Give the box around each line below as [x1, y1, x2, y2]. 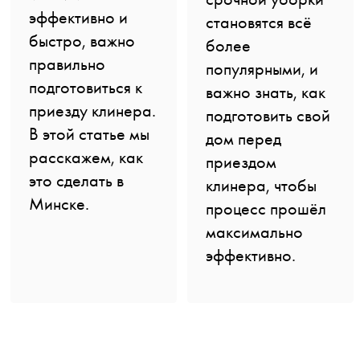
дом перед [205, 127, 281, 149]
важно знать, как [205, 80, 325, 103]
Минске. [28, 192, 89, 215]
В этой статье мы [28, 122, 149, 145]
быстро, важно [28, 29, 135, 51]
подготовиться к [28, 76, 142, 98]
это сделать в [28, 169, 124, 191]
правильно [28, 52, 105, 75]
